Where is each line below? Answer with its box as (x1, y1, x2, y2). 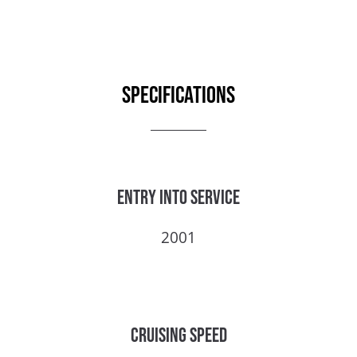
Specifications (122, 80, 235, 110)
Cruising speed (130, 324, 227, 349)
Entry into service (117, 186, 240, 211)
